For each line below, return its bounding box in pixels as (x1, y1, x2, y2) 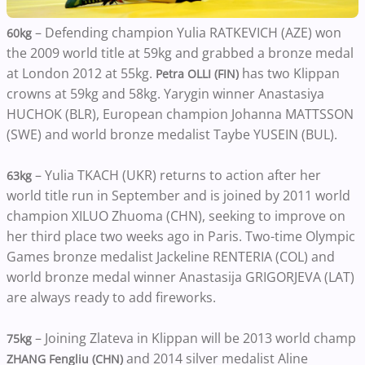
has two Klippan (239, 64, 340, 82)
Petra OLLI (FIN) (156, 65, 239, 81)
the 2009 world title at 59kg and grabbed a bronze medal (7, 43, 354, 62)
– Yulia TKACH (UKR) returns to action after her (32, 165, 321, 184)
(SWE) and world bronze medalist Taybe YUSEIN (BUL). (7, 125, 337, 143)
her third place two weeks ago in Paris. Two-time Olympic (7, 226, 355, 245)
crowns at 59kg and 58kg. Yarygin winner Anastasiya (7, 84, 324, 103)
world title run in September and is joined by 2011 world (7, 186, 350, 204)
